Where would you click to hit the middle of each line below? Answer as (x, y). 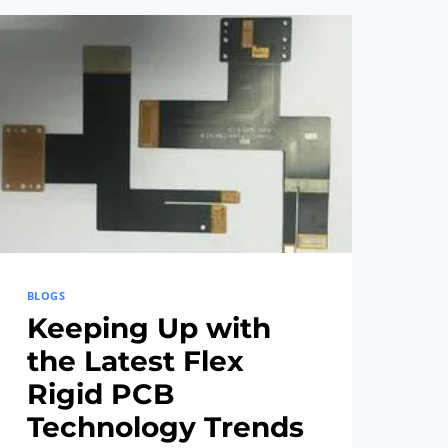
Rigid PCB (100, 394)
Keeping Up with (148, 328)
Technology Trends (165, 427)
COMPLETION (153, 71)
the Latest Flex (135, 361)
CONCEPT (139, 21)
